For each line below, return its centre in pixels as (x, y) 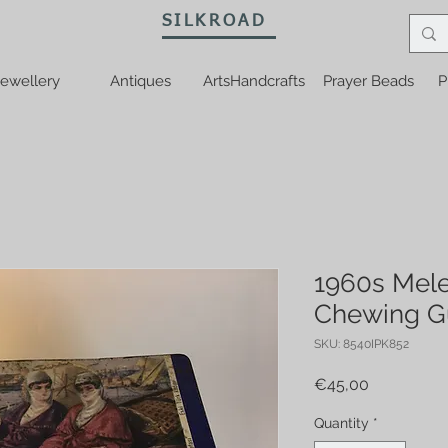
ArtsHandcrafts (254, 81)
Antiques (140, 81)
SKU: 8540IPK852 (361, 343)
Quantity (341, 422)
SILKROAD (215, 21)
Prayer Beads (368, 81)
